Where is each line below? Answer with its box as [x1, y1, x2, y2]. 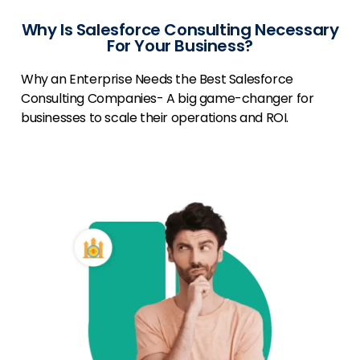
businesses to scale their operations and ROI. [21, 108, 289, 128]
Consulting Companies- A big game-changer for [21, 89, 314, 108]
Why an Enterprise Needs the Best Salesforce [21, 70, 293, 89]
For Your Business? [107, 35, 253, 58]
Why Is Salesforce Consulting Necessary [21, 18, 339, 42]
